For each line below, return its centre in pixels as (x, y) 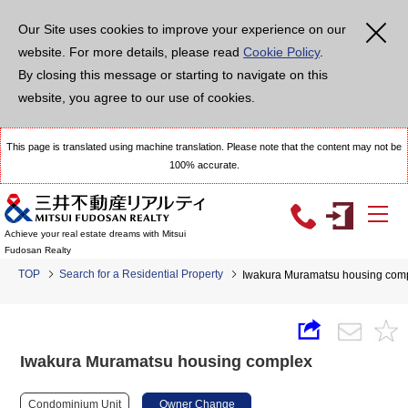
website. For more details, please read (131, 52)
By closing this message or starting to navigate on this (173, 75)
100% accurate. (204, 165)
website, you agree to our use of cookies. (137, 97)
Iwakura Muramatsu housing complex (167, 362)
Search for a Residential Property (141, 274)
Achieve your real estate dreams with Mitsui (95, 234)
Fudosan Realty (38, 250)
